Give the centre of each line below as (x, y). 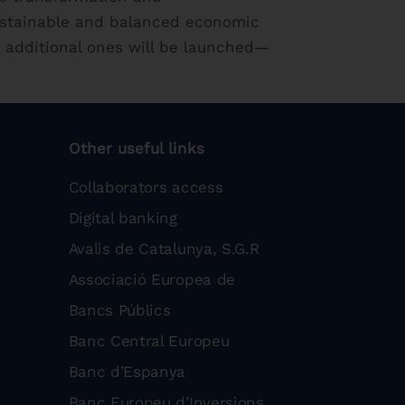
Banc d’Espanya (127, 372)
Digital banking (122, 218)
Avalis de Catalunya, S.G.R (164, 249)
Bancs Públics (119, 311)
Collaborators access (146, 188)
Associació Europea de (151, 280)
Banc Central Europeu (149, 341)
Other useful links (136, 149)
